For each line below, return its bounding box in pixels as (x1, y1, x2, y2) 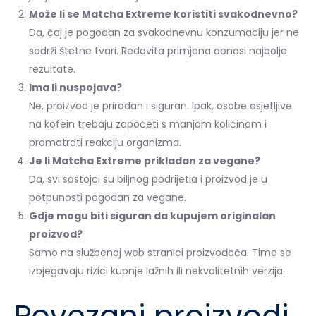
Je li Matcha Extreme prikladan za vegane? (29, 153, 260, 168)
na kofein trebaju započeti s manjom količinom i (29, 116, 267, 131)
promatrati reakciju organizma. (29, 135, 181, 150)
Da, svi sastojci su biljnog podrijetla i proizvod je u (29, 171, 267, 186)
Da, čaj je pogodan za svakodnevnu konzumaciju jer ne (29, 25, 299, 39)
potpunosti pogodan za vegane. (29, 190, 186, 205)
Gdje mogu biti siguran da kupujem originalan (29, 208, 276, 223)
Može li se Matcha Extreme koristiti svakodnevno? (29, 6, 298, 21)
